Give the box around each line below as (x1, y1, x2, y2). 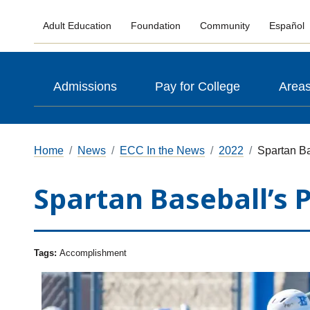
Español (268, 20, 304, 32)
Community (199, 20, 250, 32)
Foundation (131, 20, 181, 32)
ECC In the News (119, 145, 205, 156)
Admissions (53, 80, 117, 93)
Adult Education (43, 20, 112, 32)
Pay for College (155, 80, 241, 93)
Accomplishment (59, 248, 127, 258)
